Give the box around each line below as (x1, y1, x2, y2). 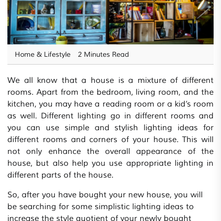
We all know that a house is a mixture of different (7, 75, 214, 86)
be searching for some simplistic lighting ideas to (7, 202, 194, 212)
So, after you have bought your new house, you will (7, 190, 203, 200)
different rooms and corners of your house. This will (7, 135, 214, 145)
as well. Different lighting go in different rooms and (7, 111, 214, 121)
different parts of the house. (7, 170, 113, 181)
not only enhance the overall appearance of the (7, 147, 214, 157)
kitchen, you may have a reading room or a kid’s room (7, 99, 214, 110)
